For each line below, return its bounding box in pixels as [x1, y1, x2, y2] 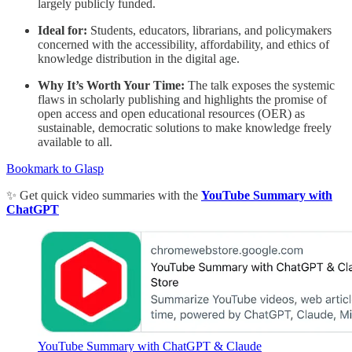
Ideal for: [38, 23, 87, 37]
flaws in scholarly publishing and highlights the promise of [38, 92, 327, 106]
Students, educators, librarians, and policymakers [87, 23, 332, 37]
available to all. [38, 134, 112, 148]
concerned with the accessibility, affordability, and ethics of [38, 37, 329, 51]
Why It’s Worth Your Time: [38, 78, 185, 92]
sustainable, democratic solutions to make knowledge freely [38, 120, 332, 134]
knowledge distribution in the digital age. [38, 51, 240, 65]
